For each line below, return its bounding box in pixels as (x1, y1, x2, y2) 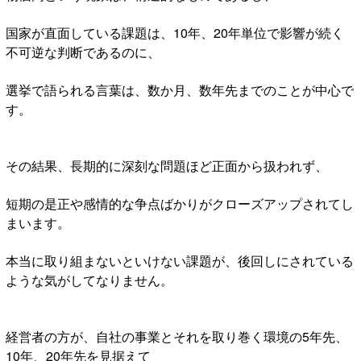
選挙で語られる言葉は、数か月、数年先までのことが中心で (6, 80, 354, 99)
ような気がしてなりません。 (6, 270, 173, 289)
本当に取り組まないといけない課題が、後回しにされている (6, 251, 354, 270)
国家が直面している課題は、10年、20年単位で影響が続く (6, 23, 344, 42)
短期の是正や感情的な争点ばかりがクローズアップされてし (6, 193, 354, 213)
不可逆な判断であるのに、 (6, 42, 160, 61)
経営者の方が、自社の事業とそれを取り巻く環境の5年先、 (6, 326, 348, 346)
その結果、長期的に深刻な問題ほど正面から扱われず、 (6, 156, 328, 175)
